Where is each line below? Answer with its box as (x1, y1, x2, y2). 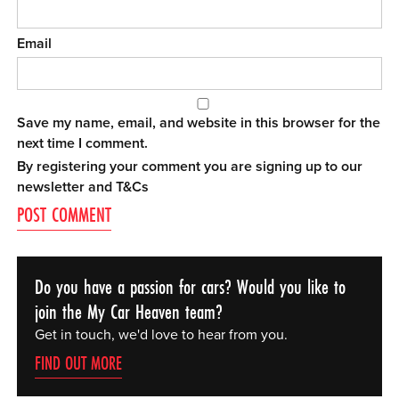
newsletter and (17, 177, 117, 196)
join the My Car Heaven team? (34, 297, 223, 325)
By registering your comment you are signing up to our (17, 157, 363, 175)
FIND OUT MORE (34, 350, 122, 377)
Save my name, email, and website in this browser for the (17, 114, 381, 133)
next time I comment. (17, 134, 149, 153)
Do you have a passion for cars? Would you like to (34, 273, 346, 300)
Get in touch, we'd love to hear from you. (34, 326, 288, 345)
